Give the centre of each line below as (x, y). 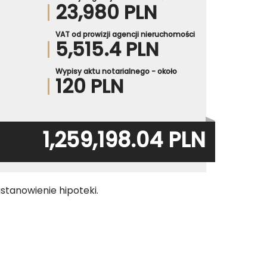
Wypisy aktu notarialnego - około (116, 71)
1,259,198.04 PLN (124, 139)
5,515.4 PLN (107, 49)
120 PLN (89, 86)
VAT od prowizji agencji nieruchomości (125, 34)
